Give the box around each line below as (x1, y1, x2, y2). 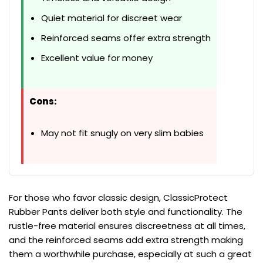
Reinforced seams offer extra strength (41, 32, 211, 45)
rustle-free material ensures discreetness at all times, (9, 220, 245, 232)
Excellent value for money (41, 52, 153, 65)
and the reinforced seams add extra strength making (9, 234, 243, 247)
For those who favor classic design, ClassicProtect (9, 191, 228, 204)
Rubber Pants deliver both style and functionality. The (9, 205, 242, 218)
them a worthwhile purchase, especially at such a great (9, 248, 252, 261)
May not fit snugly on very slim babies (41, 127, 204, 140)
